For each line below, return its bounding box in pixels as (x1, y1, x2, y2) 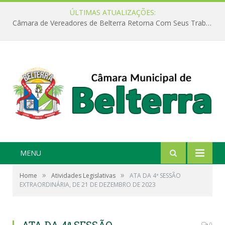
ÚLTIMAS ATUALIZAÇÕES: (69, 8, 156, 17)
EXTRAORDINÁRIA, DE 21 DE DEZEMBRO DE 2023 (20, 180, 156, 189)
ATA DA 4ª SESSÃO (130, 171, 181, 180)
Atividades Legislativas (51, 171, 116, 180)
